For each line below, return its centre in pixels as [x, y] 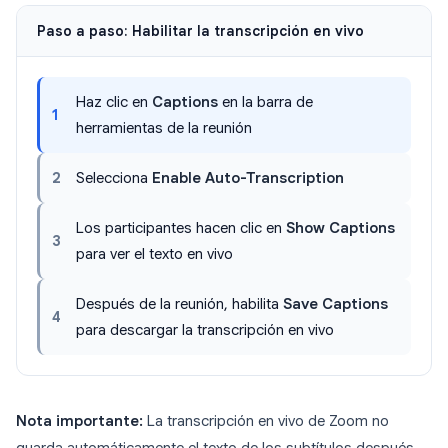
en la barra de [265, 102]
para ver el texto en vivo [154, 254]
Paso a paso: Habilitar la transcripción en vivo [200, 31]
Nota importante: [79, 421]
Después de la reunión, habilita [179, 304]
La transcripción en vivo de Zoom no [266, 421]
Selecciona [114, 178]
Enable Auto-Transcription [248, 178]
